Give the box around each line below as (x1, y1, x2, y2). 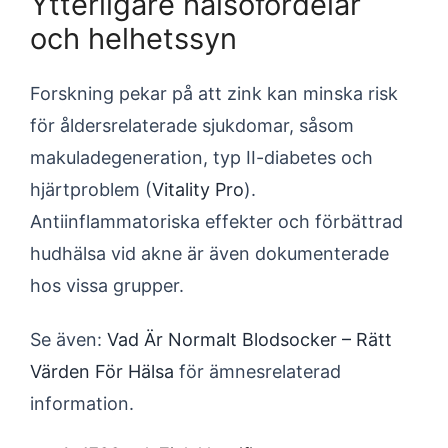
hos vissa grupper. (30, 275, 184, 296)
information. (30, 393, 134, 414)
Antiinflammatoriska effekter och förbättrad (30, 211, 403, 232)
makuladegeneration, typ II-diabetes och (30, 147, 373, 168)
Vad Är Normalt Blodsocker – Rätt (107, 329, 392, 350)
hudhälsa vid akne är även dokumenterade (30, 243, 389, 264)
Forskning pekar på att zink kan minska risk (30, 83, 398, 104)
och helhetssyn (30, 21, 237, 56)
